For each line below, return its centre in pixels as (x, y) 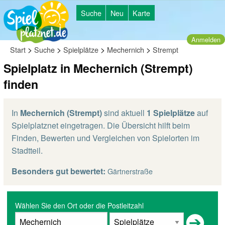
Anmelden (206, 39)
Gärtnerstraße (130, 171)
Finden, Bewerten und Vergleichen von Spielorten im (105, 138)
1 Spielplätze (171, 113)
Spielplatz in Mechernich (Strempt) (98, 68)
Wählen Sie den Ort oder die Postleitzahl (79, 205)
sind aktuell (124, 113)
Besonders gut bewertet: (59, 171)
